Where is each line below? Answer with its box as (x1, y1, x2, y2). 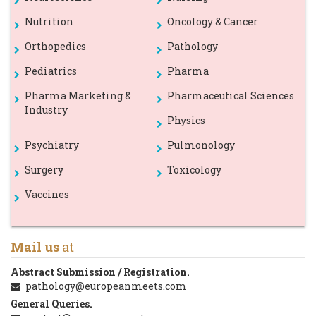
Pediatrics (25, 64, 77, 78)
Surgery (25, 163, 63, 177)
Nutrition (25, 15, 73, 29)
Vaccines (25, 188, 69, 202)
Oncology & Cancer (166, 15, 258, 29)
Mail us (11, 238, 59, 256)
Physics (166, 114, 205, 128)
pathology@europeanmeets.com (25, 279, 187, 293)
